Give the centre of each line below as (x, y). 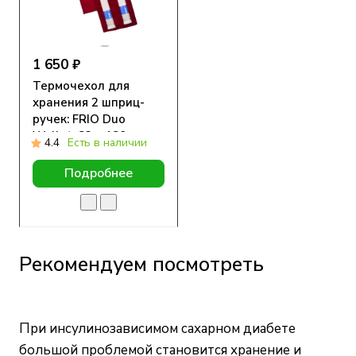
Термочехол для (81, 86)
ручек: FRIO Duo (79, 120)
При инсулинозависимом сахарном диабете (157, 328)
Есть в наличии (107, 143)
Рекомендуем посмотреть (141, 264)
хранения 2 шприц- (89, 103)
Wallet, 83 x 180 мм (89, 136)
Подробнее (99, 174)
